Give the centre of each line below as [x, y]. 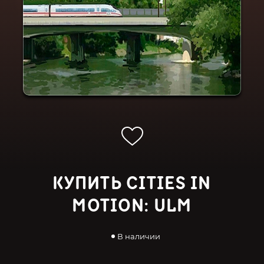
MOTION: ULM [132, 206]
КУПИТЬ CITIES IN [132, 184]
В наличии [138, 236]
